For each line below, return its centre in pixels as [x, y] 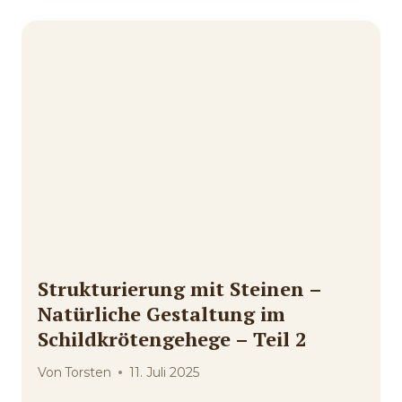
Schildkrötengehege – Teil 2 [172, 338]
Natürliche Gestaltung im [162, 313]
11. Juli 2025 [165, 372]
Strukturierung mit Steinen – [179, 288]
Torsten [88, 372]
